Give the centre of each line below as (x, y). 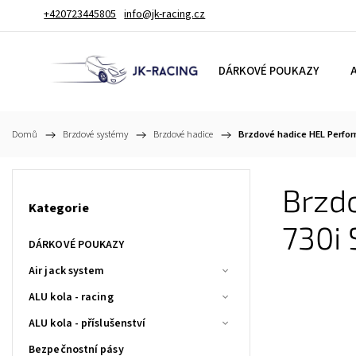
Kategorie (59, 209)
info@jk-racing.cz (165, 14)
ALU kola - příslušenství (87, 323)
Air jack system (67, 271)
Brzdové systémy (95, 134)
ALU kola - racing (71, 297)
